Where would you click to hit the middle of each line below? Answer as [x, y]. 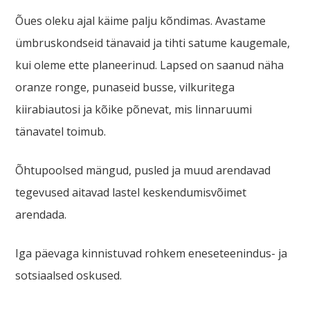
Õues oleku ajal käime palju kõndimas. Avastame [141, 20]
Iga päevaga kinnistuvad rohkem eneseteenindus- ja [152, 253]
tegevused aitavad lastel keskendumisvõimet [131, 192]
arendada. [43, 214]
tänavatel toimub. [61, 131]
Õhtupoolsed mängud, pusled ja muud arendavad [143, 170]
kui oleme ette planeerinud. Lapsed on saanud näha [150, 65]
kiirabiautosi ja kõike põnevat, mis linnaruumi [134, 109]
